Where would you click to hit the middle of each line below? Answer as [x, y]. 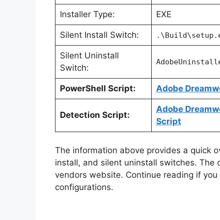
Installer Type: [87, 14]
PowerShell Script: [97, 88]
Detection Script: [95, 115]
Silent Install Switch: [99, 35]
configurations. [84, 187]
